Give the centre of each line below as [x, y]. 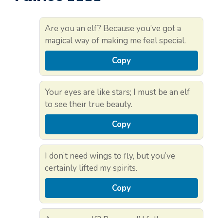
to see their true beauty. [89, 105]
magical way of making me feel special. [115, 41]
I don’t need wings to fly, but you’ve [110, 156]
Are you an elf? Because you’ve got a [113, 29]
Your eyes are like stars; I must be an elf [117, 92]
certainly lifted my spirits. [91, 168]
